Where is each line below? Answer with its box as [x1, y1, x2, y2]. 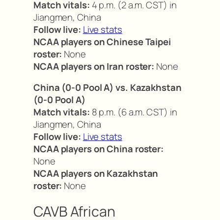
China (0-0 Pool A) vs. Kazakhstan [33, 81, 182, 94]
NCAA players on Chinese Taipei [33, 35, 171, 48]
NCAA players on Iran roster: [33, 59, 155, 73]
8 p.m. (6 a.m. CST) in [89, 106, 177, 119]
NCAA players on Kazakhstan [33, 167, 159, 180]
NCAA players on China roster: [33, 142, 164, 156]
